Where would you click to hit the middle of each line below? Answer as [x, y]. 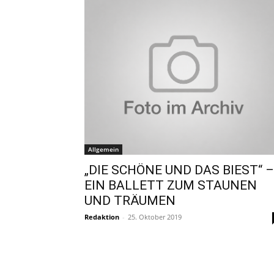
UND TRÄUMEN [130, 200]
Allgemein [103, 149]
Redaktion [102, 217]
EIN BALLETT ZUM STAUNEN [171, 185]
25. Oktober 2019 [155, 217]
